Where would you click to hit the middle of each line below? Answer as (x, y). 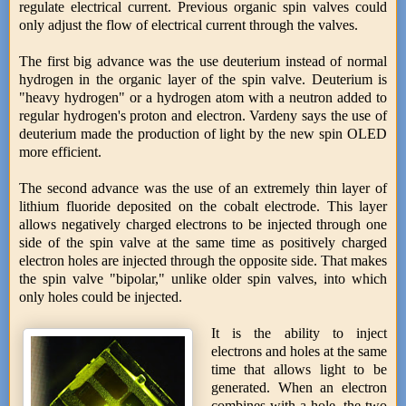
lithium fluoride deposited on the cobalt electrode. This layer (203, 206)
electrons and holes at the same (299, 351)
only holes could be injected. (101, 296)
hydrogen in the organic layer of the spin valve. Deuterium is (203, 79)
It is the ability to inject (299, 333)
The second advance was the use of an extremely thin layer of (203, 188)
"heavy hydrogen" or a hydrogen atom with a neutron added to (203, 97)
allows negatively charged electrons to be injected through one (203, 224)
